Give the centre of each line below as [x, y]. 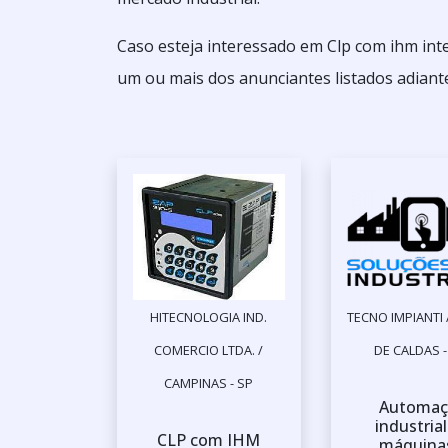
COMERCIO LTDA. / [209, 350]
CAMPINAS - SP [209, 383]
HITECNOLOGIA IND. [209, 317]
